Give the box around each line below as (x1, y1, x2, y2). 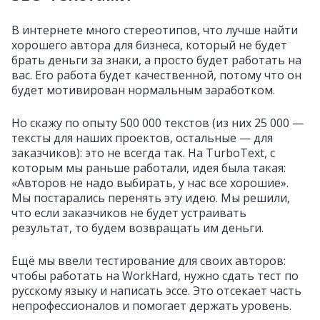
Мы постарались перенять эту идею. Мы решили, (11, 190, 290, 206)
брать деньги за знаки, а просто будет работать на (11, 52, 301, 69)
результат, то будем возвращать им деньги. (11, 220, 264, 236)
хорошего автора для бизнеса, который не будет (11, 37, 287, 54)
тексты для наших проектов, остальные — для (11, 130, 273, 146)
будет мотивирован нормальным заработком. (11, 82, 275, 99)
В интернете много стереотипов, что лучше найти (11, 22, 298, 39)
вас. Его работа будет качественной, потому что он (11, 67, 301, 84)
